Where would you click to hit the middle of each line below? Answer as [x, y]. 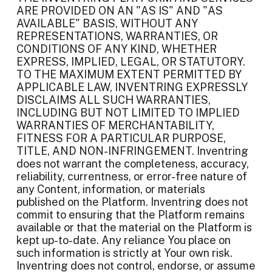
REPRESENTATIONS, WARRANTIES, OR [117, 36]
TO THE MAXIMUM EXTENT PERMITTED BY [129, 74]
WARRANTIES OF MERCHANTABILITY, [115, 125]
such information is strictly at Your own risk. [124, 253]
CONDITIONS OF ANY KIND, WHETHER [117, 49]
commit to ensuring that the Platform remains [131, 215]
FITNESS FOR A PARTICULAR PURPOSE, [121, 138]
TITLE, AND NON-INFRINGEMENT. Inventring [132, 151]
